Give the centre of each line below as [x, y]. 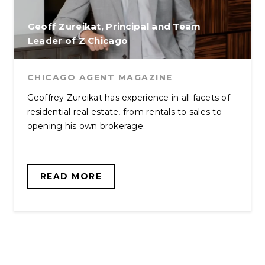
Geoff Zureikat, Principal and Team [114, 26]
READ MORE [71, 176]
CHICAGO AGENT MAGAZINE [100, 77]
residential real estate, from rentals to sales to [124, 112]
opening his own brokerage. [86, 126]
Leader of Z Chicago [78, 41]
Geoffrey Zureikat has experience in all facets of [128, 98]
